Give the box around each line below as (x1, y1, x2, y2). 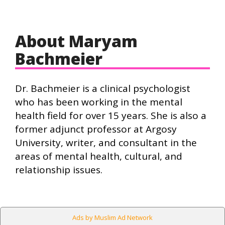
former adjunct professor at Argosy (15, 122, 177, 136)
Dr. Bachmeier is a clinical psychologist (15, 81, 190, 95)
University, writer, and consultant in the (15, 136, 197, 149)
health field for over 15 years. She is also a (15, 108, 206, 122)
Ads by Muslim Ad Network (72, 212, 153, 222)
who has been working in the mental (15, 95, 182, 108)
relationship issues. (15, 163, 102, 176)
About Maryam (15, 30, 138, 52)
